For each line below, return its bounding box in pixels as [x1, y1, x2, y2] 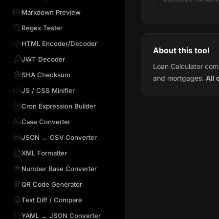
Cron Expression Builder [21, 102, 96, 110]
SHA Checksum [21, 70, 70, 79]
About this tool [153, 45, 209, 56]
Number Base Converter [21, 164, 97, 173]
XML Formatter [21, 149, 67, 157]
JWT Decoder [21, 55, 65, 63]
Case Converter [21, 117, 70, 126]
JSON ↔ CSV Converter [21, 133, 97, 141]
